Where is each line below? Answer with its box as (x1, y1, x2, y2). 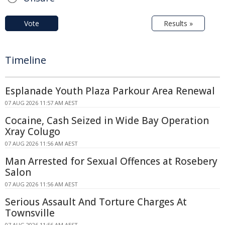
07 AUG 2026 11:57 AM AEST (5, 98, 78, 106)
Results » (164, 18, 193, 28)
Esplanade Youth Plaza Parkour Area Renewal (5, 84, 215, 97)
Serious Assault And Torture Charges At (5, 195, 187, 208)
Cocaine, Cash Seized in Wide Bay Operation (5, 114, 209, 127)
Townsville (5, 206, 55, 219)
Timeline (5, 53, 46, 67)
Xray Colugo (5, 125, 60, 138)
